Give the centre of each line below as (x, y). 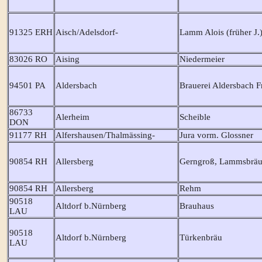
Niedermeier (202, 59)
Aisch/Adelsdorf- (87, 32)
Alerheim (72, 117)
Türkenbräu (201, 237)
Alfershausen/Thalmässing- (105, 135)
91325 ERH (31, 32)
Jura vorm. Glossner (216, 135)
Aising (67, 59)
